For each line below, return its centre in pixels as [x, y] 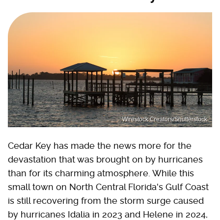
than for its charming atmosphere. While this [101, 173]
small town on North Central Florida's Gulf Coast [108, 187]
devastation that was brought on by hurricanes [105, 159]
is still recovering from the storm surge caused [106, 200]
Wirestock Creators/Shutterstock [165, 119]
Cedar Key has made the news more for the [100, 145]
